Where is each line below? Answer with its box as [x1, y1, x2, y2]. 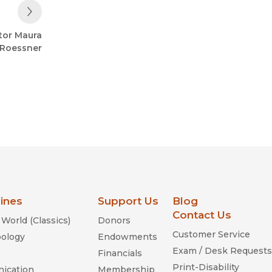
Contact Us [172, 208, 231, 221]
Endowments [98, 231, 157, 242]
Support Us [98, 194, 158, 207]
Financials [98, 247, 142, 259]
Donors [98, 214, 131, 226]
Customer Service [172, 228, 250, 240]
